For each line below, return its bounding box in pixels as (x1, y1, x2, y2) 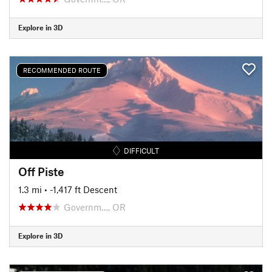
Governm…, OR (64, 201, 126, 212)
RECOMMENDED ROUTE (23, 66, 101, 74)
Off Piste (18, 164, 64, 178)
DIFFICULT (124, 146, 160, 155)
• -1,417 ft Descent (44, 183, 117, 195)
